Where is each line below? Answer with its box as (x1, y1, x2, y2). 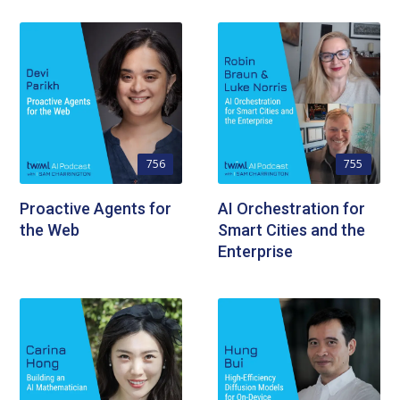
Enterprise (218, 242, 293, 262)
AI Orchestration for (218, 199, 365, 219)
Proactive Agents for (20, 199, 172, 219)
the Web (20, 221, 80, 240)
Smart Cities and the (218, 221, 365, 240)
